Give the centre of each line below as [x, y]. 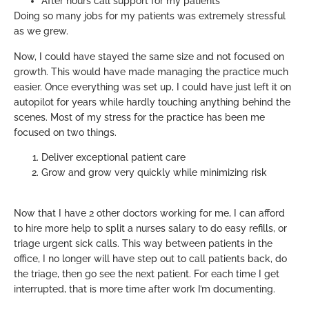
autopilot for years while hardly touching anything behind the [152, 102]
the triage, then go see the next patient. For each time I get [147, 273]
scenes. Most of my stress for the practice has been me [139, 117]
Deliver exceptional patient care [113, 158]
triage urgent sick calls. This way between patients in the [143, 243]
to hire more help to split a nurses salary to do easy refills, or [150, 228]
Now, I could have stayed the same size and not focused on [149, 56]
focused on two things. [65, 132]
